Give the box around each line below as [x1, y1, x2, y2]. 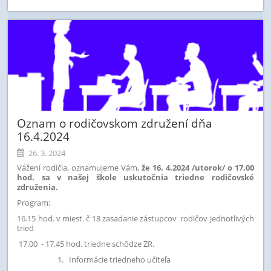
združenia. [17, 181, 59, 192]
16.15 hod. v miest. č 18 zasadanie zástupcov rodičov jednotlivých [17, 212, 254, 224]
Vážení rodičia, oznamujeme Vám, [17, 162, 142, 173]
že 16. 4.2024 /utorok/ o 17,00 [142, 162, 254, 173]
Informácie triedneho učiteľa [65, 253, 171, 265]
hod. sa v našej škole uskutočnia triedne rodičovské [17, 171, 254, 183]
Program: [17, 197, 51, 208]
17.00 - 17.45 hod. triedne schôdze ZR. [17, 238, 155, 249]
